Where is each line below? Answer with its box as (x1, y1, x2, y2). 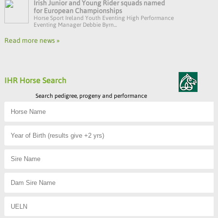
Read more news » (4, 36, 60, 45)
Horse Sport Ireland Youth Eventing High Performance (33, 15, 174, 22)
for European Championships (33, 7, 122, 15)
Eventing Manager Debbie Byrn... (33, 21, 117, 29)
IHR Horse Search (4, 76, 66, 85)
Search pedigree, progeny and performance (36, 92, 147, 100)
